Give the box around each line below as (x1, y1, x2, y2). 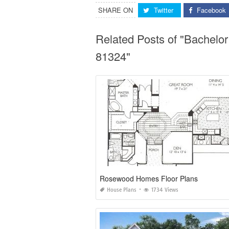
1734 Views (151, 186, 178, 193)
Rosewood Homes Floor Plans (100, 173, 198, 184)
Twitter (154, 5, 173, 15)
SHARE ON (98, 5, 133, 15)
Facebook (197, 5, 226, 15)
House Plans (107, 186, 136, 193)
